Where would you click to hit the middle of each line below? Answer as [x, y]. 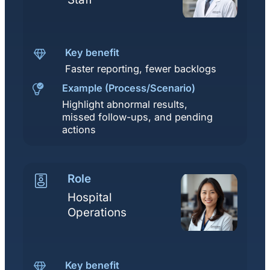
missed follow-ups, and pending [137, 117]
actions [79, 129]
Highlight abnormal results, [125, 104]
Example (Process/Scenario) [129, 88]
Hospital [90, 197]
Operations [97, 212]
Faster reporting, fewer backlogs [141, 68]
